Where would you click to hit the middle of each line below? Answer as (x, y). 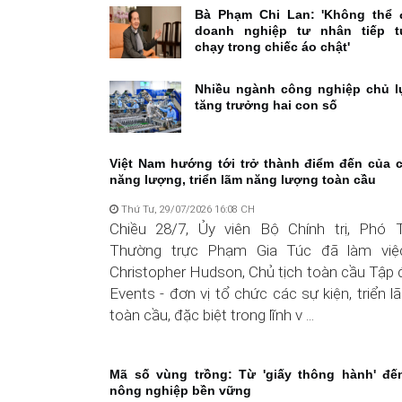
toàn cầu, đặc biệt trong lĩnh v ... (212, 315)
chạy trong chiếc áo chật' (272, 46)
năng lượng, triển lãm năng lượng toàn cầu (243, 179)
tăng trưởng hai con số (266, 105)
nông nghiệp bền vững (180, 390)
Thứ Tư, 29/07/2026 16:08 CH (187, 209)
